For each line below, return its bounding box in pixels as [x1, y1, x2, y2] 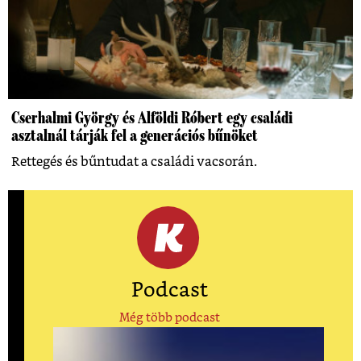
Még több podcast [118, 312, 220, 325]
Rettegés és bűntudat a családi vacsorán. [11, 156, 257, 169]
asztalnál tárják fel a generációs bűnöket [11, 127, 258, 145]
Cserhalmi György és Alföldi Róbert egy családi [11, 109, 293, 127]
